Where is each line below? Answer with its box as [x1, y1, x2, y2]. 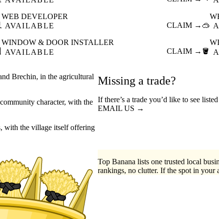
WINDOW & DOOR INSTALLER [1, 38, 114, 47]
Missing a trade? [98, 74, 176, 87]
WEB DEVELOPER [1, 12, 68, 21]
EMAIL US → [98, 104, 144, 112]
